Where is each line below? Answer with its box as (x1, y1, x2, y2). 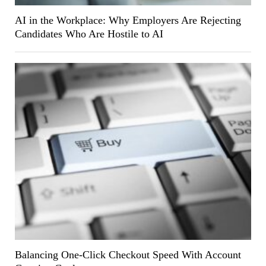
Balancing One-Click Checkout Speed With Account (14, 248, 241, 261)
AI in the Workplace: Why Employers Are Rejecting (14, 14, 241, 26)
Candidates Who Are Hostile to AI (14, 27, 163, 40)
